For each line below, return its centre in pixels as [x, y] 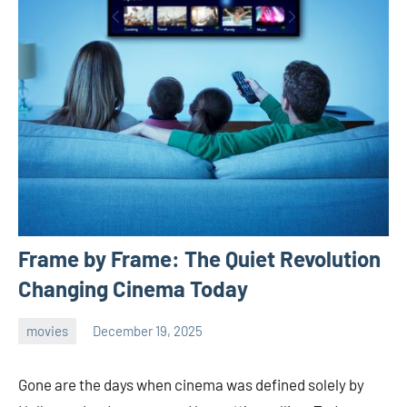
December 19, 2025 [148, 331]
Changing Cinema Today [133, 288]
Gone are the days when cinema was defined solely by [191, 384]
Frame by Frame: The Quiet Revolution [199, 258]
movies [47, 331]
